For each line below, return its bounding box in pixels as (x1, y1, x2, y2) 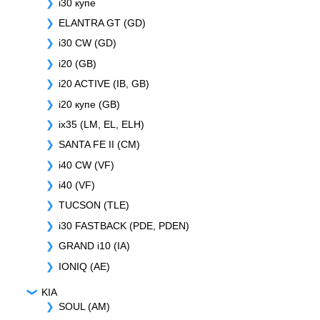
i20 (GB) (59, 57, 96, 69)
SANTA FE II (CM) (59, 139, 140, 151)
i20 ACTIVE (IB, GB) (59, 78, 149, 90)
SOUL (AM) (59, 301, 110, 313)
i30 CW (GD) (59, 37, 116, 49)
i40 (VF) (59, 179, 95, 191)
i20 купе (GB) (59, 98, 120, 110)
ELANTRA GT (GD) (59, 16, 146, 29)
